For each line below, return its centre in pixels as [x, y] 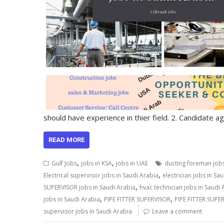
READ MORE [66, 139]
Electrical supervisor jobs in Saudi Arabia [101, 175]
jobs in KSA [96, 163]
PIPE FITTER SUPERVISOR [137, 199]
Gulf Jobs [64, 163]
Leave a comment [177, 211]
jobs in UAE [132, 163]
